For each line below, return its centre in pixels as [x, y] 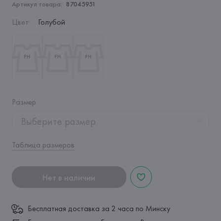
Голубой [51, 22]
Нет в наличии [69, 177]
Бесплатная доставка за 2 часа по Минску [99, 208]
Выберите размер [58, 121]
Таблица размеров [43, 145]
